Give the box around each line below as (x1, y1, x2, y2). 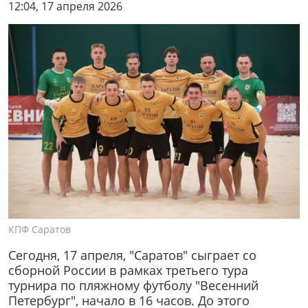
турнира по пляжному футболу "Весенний (8, 276, 258, 294)
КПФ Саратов (8, 223, 71, 236)
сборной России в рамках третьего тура (8, 261, 248, 278)
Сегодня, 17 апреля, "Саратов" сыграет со (8, 246, 256, 263)
